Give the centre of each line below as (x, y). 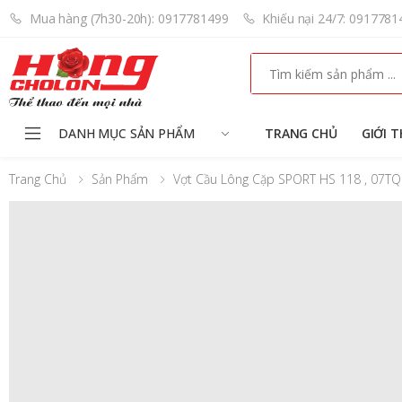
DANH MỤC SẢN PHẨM (127, 133)
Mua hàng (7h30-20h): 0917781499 (129, 18)
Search (271, 59)
